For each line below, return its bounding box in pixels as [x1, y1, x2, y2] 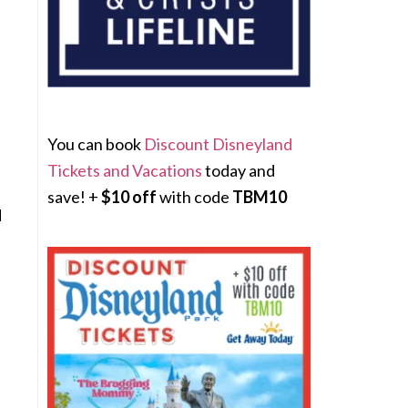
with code [157, 187, 232, 207]
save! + [47, 187, 101, 207]
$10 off [101, 187, 157, 207]
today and [202, 160, 275, 180]
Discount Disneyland [144, 134, 292, 154]
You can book [47, 134, 144, 154]
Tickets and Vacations [47, 160, 202, 180]
